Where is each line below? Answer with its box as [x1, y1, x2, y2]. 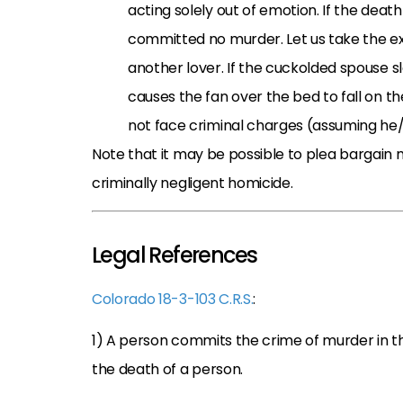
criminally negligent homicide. [92, 172, 293, 193]
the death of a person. [92, 359, 243, 381]
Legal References [92, 239, 257, 270]
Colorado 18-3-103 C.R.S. [92, 288, 254, 309]
